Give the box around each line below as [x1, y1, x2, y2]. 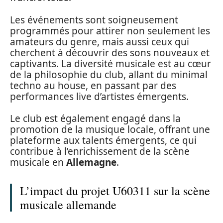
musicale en [10, 156, 66, 169]
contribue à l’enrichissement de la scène [10, 145, 190, 158]
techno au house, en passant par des [10, 79, 176, 92]
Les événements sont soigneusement [10, 13, 178, 26]
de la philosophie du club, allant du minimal [10, 68, 208, 81]
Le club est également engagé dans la [10, 112, 181, 125]
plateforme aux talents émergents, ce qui [10, 134, 197, 147]
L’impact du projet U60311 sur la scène [20, 183, 210, 199]
